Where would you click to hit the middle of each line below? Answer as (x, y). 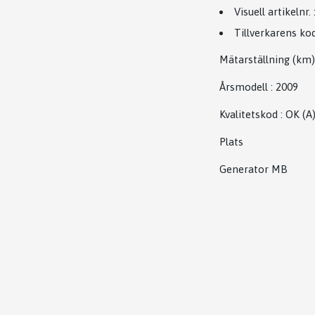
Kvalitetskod (249, 114)
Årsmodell (244, 86)
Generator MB (255, 169)
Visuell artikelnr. (272, 12)
